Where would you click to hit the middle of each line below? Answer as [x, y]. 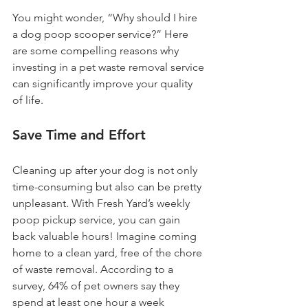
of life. [28, 100]
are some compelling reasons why [97, 51]
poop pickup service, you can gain [98, 220]
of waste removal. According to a [94, 269]
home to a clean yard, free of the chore [109, 253]
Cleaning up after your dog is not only [106, 170]
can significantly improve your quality [104, 84]
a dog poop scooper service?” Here [102, 34]
